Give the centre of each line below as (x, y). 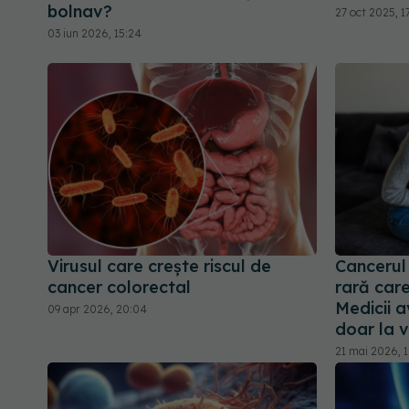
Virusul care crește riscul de (159, 267)
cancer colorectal (119, 288)
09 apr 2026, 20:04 (97, 309)
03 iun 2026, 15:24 (94, 34)
